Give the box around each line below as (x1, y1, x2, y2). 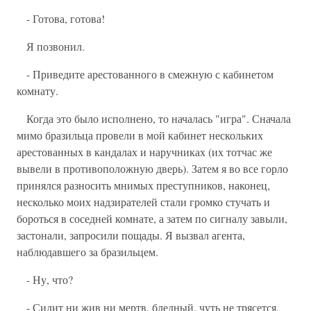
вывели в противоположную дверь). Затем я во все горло (17, 161, 288, 176)
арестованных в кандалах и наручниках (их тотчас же (17, 144, 272, 159)
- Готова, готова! (17, 11, 105, 26)
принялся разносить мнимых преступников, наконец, (17, 178, 270, 192)
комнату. (17, 83, 58, 98)
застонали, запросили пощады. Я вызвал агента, (17, 228, 245, 242)
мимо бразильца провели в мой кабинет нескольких (17, 128, 263, 142)
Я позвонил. (17, 39, 85, 53)
